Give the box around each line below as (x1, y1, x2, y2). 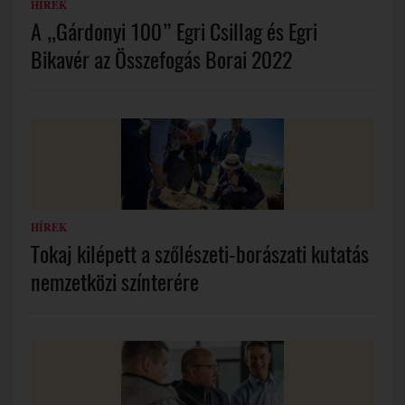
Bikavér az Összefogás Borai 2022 (30, 45, 292, 75)
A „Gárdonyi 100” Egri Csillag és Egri (30, 17, 317, 47)
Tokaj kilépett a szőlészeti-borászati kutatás (30, 240, 369, 269)
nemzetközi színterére (30, 268, 199, 297)
